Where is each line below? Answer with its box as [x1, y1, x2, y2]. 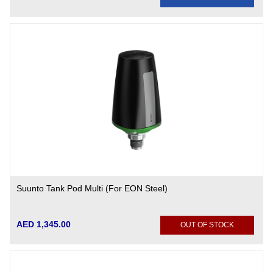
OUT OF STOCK [180, 221, 235, 229]
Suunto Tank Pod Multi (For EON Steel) [16, 183, 168, 193]
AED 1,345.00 [16, 219, 71, 229]
